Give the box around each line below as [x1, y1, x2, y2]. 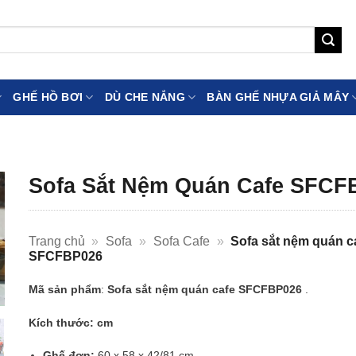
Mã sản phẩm [28, 282, 101, 296]
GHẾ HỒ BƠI [13, 91, 83, 103]
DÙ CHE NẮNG [104, 91, 185, 103]
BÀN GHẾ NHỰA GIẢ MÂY [207, 91, 350, 103]
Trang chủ [28, 234, 85, 249]
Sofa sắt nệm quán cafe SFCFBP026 [106, 282, 302, 296]
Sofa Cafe [153, 234, 210, 249]
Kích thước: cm [28, 315, 113, 329]
